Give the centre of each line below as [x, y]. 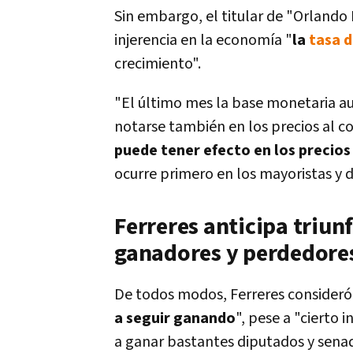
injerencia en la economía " [203, 40]
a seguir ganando [175, 318]
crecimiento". [158, 64]
